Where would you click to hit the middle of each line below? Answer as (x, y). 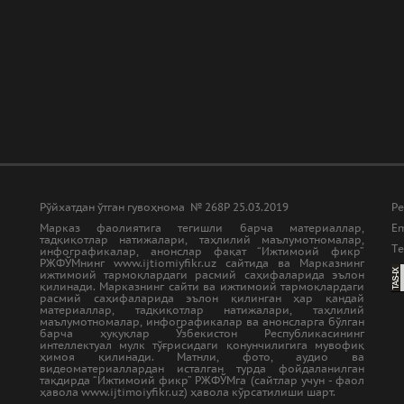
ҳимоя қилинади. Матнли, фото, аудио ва (202, 357)
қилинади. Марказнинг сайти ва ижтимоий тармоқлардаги (202, 286)
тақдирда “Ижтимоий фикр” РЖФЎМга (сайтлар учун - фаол (202, 380)
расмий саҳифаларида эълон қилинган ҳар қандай (202, 298)
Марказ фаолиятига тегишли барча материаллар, (202, 228)
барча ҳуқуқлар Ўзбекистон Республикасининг (202, 333)
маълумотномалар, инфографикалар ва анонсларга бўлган (202, 321)
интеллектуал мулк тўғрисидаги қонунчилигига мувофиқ (202, 345)
